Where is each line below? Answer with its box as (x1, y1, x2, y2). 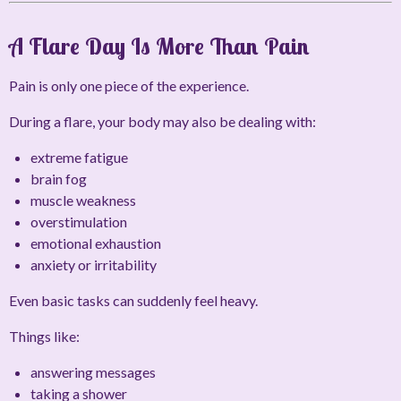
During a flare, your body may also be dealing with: (9, 113, 316, 131)
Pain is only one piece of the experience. (9, 77, 249, 95)
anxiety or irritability (30, 256, 157, 274)
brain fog (30, 170, 87, 188)
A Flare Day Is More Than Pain (9, 31, 310, 62)
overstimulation (30, 213, 127, 231)
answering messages (30, 363, 156, 381)
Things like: (9, 328, 80, 346)
